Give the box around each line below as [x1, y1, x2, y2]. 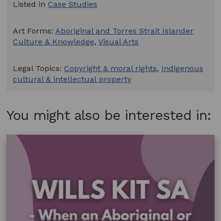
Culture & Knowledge [13, 37, 95, 47]
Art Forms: [13, 26, 56, 36]
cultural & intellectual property [13, 74, 132, 84]
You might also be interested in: [6, 107, 211, 123]
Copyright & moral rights [64, 64, 157, 74]
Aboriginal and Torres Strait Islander [55, 26, 194, 36]
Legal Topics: [13, 64, 65, 74]
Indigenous [161, 64, 204, 74]
